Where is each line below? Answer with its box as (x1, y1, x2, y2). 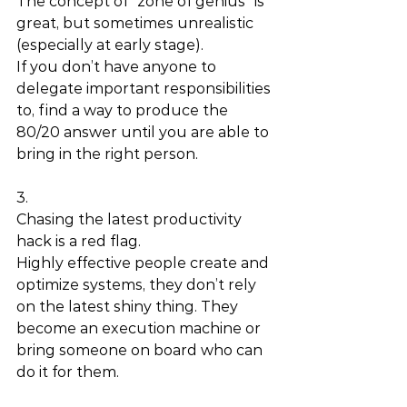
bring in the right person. (16, 145, 202, 163)
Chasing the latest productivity (16, 211, 245, 228)
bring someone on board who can (16, 342, 266, 359)
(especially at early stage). (16, 36, 207, 54)
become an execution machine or (16, 320, 264, 337)
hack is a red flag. (16, 233, 144, 250)
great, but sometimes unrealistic (16, 15, 257, 32)
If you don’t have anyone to (16, 58, 220, 75)
